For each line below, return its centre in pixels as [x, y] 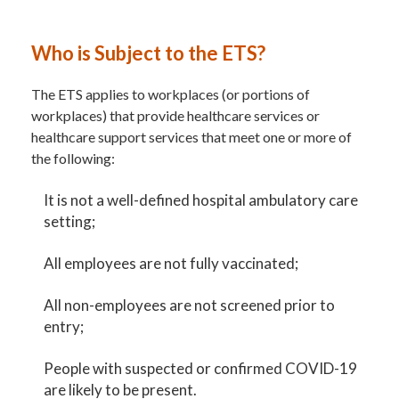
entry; [64, 326]
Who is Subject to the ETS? [148, 53]
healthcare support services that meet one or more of [191, 136]
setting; [70, 221]
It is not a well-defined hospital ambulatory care [201, 199]
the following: [73, 158]
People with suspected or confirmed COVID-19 [201, 368]
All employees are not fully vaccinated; [171, 263]
